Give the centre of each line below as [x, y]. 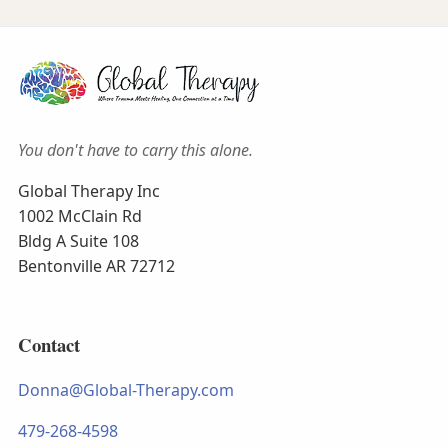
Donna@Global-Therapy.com [125, 389]
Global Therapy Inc [88, 191]
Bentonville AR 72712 [96, 266]
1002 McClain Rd [79, 216]
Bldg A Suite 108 [78, 241]
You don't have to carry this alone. [135, 150]
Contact [48, 345]
